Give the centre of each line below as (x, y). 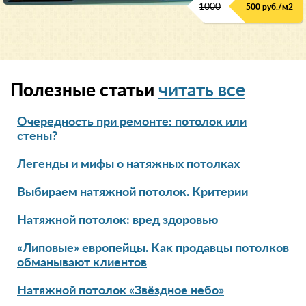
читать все (202, 91)
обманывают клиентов (82, 263)
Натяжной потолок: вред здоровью (117, 220)
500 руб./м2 (269, 6)
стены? (37, 136)
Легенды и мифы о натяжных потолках (128, 164)
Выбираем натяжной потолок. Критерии (133, 192)
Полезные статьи (84, 91)
